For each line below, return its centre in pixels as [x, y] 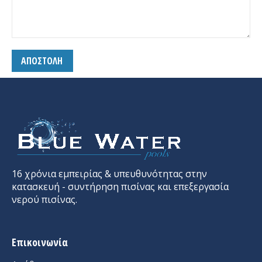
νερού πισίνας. [44, 200]
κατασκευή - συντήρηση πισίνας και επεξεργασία [120, 187]
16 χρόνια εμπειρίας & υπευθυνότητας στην [109, 174]
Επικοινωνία [40, 242]
